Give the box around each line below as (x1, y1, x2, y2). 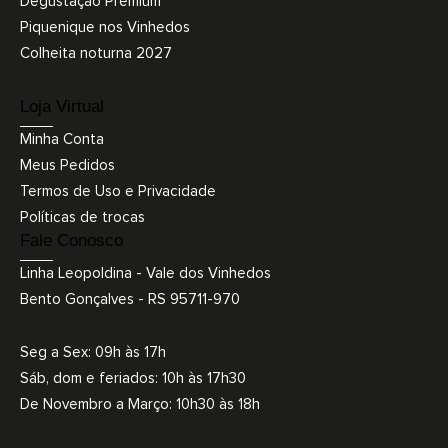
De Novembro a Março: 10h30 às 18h (20, 396, 260, 412)
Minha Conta (20, 131, 104, 147)
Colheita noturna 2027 (20, 45, 172, 61)
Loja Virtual (20, 96, 104, 115)
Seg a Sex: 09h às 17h (20, 344, 166, 360)
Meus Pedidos (20, 157, 115, 173)
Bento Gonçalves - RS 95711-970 (20, 291, 240, 307)
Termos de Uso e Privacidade (20, 183, 216, 199)
